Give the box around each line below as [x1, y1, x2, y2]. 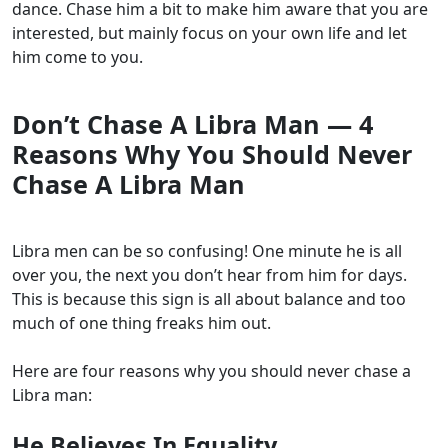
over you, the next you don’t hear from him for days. [12, 264, 407, 287]
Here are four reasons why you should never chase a [12, 360, 411, 383]
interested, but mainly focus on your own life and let [12, 22, 407, 45]
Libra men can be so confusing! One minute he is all [12, 240, 402, 263]
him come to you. [12, 46, 147, 69]
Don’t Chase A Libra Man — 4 [12, 107, 373, 142]
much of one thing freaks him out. [12, 312, 271, 335]
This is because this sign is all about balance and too [12, 288, 406, 311]
